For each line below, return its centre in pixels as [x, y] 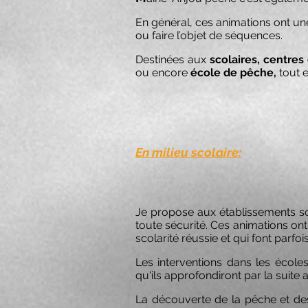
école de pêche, [233, 73]
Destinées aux [173, 59]
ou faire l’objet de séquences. [209, 35]
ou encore [162, 73]
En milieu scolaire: [188, 152]
